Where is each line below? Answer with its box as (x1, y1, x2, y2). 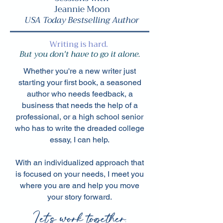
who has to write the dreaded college (15, 123, 144, 133)
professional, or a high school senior (16, 112, 143, 121)
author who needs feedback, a (26, 89, 133, 99)
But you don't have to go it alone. (19, 47, 140, 61)
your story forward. (47, 192, 112, 202)
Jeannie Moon (53, 2, 110, 16)
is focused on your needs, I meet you (15, 169, 144, 179)
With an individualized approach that (15, 158, 144, 167)
